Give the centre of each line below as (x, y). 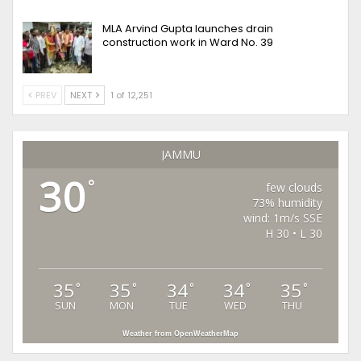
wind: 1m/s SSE (283, 218)
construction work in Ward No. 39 (188, 42)
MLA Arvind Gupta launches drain (188, 29)
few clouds (295, 187)
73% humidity (288, 202)
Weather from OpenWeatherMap (180, 333)
